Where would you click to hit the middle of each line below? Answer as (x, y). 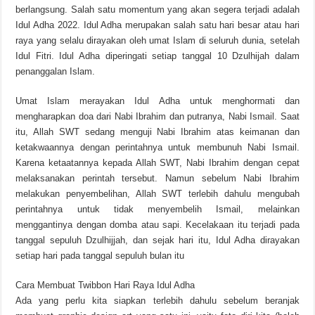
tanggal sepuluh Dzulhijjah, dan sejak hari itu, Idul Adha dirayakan (157, 240)
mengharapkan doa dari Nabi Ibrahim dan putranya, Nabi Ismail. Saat (157, 116)
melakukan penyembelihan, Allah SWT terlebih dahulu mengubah (157, 194)
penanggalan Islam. (56, 71)
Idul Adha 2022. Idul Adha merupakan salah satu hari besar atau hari (157, 25)
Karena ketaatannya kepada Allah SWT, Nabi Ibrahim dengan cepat (157, 163)
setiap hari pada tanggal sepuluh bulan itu (100, 256)
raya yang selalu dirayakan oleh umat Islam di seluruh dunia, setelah (157, 40)
